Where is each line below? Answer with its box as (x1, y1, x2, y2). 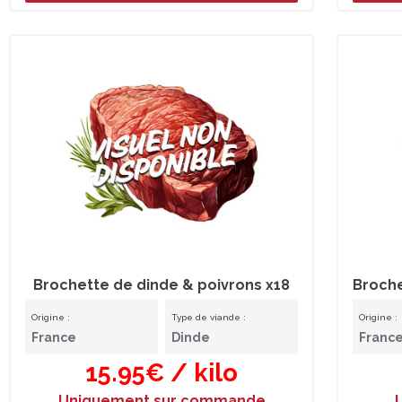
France (31, 330, 76, 345)
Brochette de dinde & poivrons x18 (33, 276, 290, 294)
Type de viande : (171, 312, 246, 323)
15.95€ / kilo (85, 358, 238, 388)
